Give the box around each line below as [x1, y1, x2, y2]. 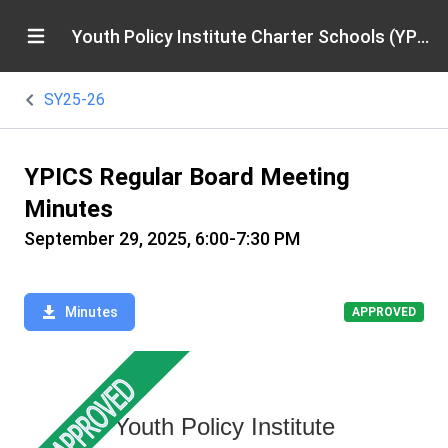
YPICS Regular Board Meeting [24, 163, 350, 191]
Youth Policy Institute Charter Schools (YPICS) [417, 25, 429, 47]
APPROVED [352, 305, 416, 319]
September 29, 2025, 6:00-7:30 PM [24, 228, 300, 249]
